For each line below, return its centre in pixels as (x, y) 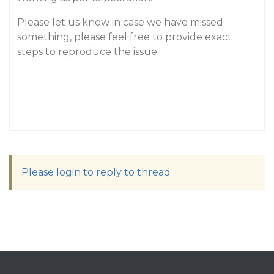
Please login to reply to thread (96, 172)
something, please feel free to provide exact (124, 37)
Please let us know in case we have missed (120, 22)
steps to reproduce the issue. (88, 52)
